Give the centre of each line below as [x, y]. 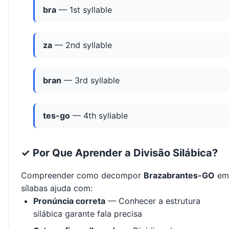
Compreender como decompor [82, 176]
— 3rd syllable [90, 81]
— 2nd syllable [82, 45]
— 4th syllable [99, 116]
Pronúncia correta [69, 201]
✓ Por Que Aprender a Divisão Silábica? [119, 153]
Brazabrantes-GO [179, 176]
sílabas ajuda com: [57, 188]
